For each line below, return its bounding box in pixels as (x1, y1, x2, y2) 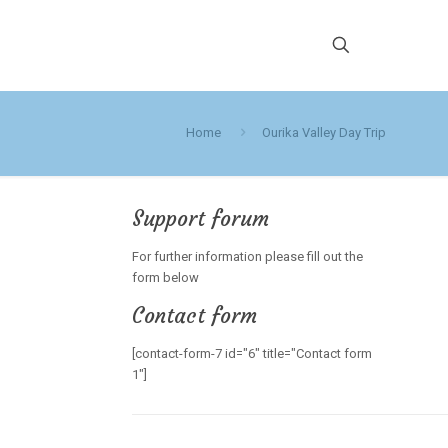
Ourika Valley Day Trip (262, 125, 386, 140)
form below (131, 270, 199, 285)
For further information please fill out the (131, 249, 363, 264)
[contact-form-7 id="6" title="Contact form (131, 346, 372, 361)
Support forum (131, 205, 269, 232)
